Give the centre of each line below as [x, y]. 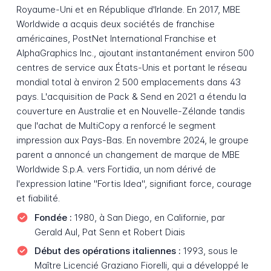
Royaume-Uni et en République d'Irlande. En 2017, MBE [128, 10]
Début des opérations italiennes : [107, 251]
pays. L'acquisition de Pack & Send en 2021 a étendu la [131, 97]
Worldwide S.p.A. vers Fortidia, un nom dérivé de [116, 169]
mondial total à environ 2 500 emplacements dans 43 [128, 82]
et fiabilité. [38, 198]
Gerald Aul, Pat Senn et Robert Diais [109, 232]
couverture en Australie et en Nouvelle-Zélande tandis [130, 111]
